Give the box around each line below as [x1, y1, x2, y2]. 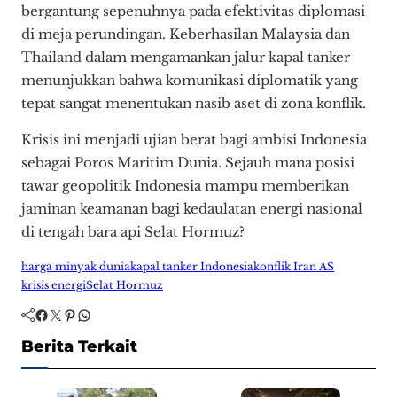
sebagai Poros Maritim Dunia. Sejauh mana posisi [21, 153, 354, 171]
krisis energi [21, 278, 86, 292]
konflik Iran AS [253, 260, 334, 274]
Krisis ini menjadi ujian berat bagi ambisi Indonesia [21, 130, 367, 148]
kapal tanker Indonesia [130, 260, 253, 274]
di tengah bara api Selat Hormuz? [21, 222, 245, 240]
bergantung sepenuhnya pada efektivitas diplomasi [21, 2, 365, 19]
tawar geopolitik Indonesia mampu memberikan [21, 176, 349, 194]
